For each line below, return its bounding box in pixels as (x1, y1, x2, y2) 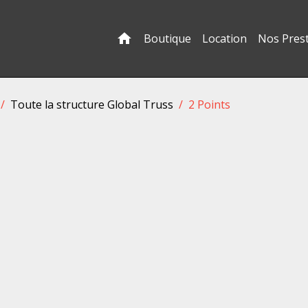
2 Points (188, 97, 230, 112)
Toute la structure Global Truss (10, 97, 173, 112)
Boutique (144, 31, 192, 46)
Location (202, 31, 247, 46)
